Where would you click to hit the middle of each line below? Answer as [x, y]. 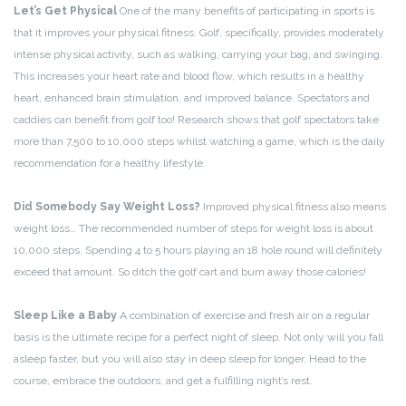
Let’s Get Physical [67, 10]
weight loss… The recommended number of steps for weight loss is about [193, 228]
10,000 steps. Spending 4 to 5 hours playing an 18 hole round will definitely [198, 250]
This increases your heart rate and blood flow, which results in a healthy [189, 76]
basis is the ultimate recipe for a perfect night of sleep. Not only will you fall [198, 337]
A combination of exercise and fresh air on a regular [243, 315]
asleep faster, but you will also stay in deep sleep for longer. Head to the [190, 358]
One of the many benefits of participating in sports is [247, 10]
